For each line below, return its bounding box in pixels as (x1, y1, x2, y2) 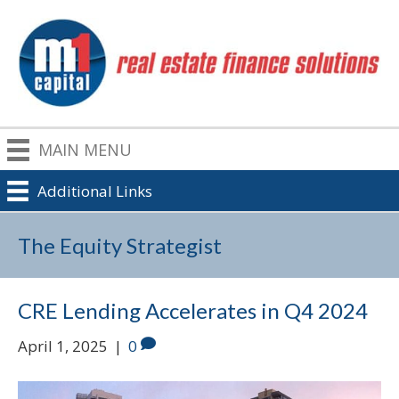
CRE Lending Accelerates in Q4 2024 (18, 297, 368, 323)
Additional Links (37, 180, 152, 201)
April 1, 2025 (18, 335, 108, 356)
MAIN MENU (38, 139, 133, 161)
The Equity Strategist (18, 232, 222, 258)
